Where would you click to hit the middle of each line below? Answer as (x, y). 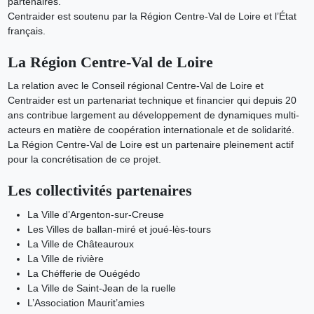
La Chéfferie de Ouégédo (83, 273)
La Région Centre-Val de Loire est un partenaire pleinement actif (150, 144)
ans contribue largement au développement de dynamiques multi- (153, 115)
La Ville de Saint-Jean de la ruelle (101, 288)
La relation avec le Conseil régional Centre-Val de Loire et (135, 86)
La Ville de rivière (65, 258)
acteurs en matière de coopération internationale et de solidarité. (151, 130)
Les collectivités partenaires (100, 190)
